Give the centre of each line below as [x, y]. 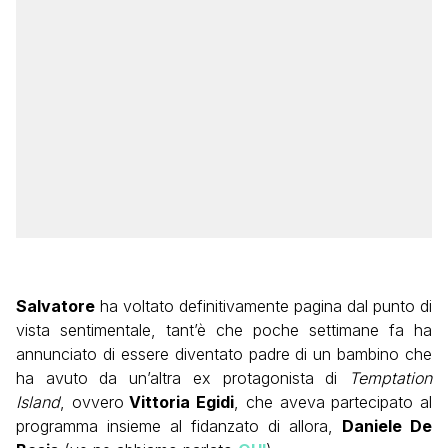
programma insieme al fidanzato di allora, [179, 426]
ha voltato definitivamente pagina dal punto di [263, 306]
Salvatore [55, 306]
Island [38, 402]
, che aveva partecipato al [333, 402]
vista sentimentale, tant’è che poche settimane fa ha [224, 330]
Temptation [385, 378]
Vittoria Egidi [179, 402]
